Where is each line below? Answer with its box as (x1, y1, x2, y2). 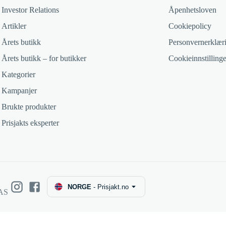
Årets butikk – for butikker (2, 54, 86, 63)
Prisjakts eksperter (2, 119, 59, 127)
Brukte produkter (2, 102, 56, 111)
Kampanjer (2, 86, 37, 95)
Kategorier (2, 70, 35, 79)
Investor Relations (2, 6, 59, 14)
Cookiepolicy (168, 22, 211, 30)
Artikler (2, 22, 26, 30)
